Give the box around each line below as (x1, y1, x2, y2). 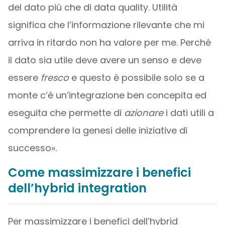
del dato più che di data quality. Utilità (8, 1, 177, 14)
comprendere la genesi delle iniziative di (8, 124, 187, 137)
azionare (124, 106, 163, 119)
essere (8, 71, 41, 84)
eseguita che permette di (8, 106, 124, 119)
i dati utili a (163, 106, 214, 119)
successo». (8, 142, 57, 154)
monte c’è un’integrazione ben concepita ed (8, 89, 206, 101)
